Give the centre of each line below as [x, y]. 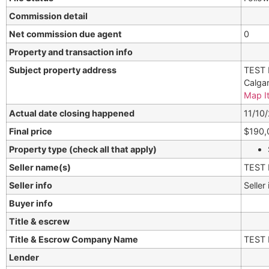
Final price [31, 131]
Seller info [31, 186]
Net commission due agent [66, 34]
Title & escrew [40, 222]
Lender [24, 258]
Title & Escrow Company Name [74, 240]
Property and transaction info [71, 52]
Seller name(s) [40, 168]
